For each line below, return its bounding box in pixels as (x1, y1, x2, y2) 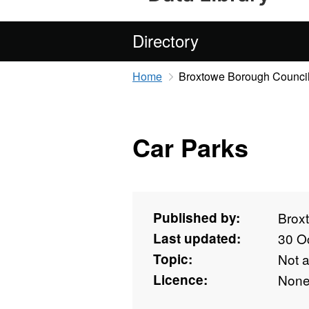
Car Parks (132, 129, 248, 166)
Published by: (153, 208, 240, 228)
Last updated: (153, 229, 241, 248)
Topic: (153, 250, 192, 269)
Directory (132, 28, 199, 52)
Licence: (153, 270, 208, 290)
